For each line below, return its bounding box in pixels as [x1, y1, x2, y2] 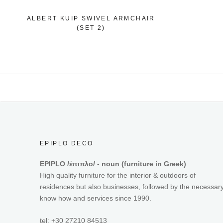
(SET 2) [77, 24, 106, 31]
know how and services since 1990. [40, 194, 151, 202]
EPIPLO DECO [40, 140, 94, 147]
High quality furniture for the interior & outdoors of [40, 171, 196, 179]
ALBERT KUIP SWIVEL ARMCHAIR [27, 15, 155, 22]
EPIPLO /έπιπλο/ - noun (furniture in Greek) [40, 160, 186, 168]
